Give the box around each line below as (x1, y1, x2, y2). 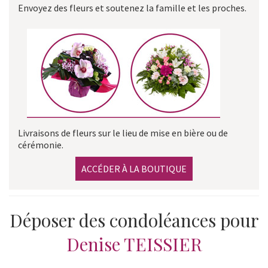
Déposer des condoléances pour (9, 208, 259, 232)
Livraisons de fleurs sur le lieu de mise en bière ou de (18, 126, 228, 139)
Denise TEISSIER (66, 232, 202, 256)
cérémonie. (18, 138, 63, 151)
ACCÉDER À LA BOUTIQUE (81, 162, 187, 175)
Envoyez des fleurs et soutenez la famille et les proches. (18, 1, 246, 14)
